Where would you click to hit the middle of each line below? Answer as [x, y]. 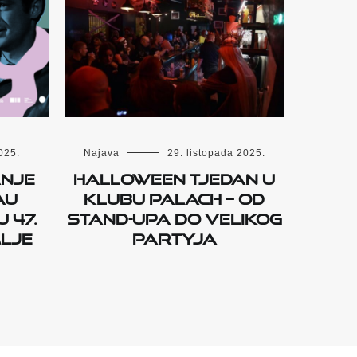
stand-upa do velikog [174, 216]
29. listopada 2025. [216, 153]
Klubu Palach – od [174, 196]
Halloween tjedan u [174, 177]
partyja [174, 236]
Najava [101, 153]
